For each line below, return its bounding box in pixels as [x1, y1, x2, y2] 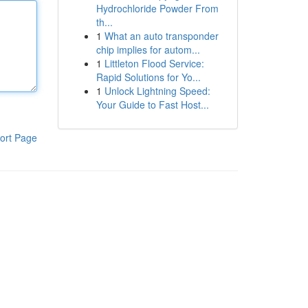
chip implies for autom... [96, 43, 200, 56]
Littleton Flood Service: [104, 56, 204, 70]
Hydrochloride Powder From [96, 1, 219, 15]
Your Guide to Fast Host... [96, 98, 209, 111]
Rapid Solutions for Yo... [96, 70, 201, 84]
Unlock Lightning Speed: [104, 84, 210, 98]
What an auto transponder [104, 29, 219, 43]
